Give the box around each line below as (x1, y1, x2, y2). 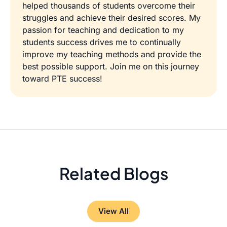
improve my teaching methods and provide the (22, 49, 201, 60)
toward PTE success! (22, 73, 102, 84)
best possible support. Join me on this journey (22, 61, 199, 72)
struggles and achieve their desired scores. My (22, 13, 201, 23)
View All (98, 206, 129, 216)
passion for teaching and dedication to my (22, 25, 184, 35)
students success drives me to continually (22, 37, 181, 48)
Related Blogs (59, 163, 168, 184)
